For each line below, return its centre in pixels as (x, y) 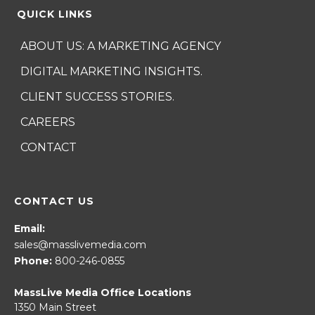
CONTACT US (54, 201)
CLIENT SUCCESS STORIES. (97, 97)
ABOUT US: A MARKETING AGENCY (121, 46)
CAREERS (48, 122)
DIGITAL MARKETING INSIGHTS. (111, 72)
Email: (30, 229)
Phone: (33, 261)
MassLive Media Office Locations (103, 293)
